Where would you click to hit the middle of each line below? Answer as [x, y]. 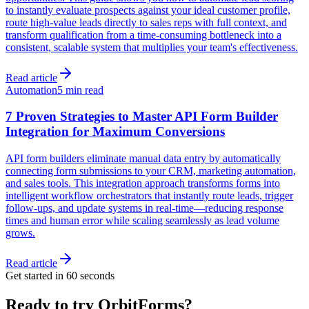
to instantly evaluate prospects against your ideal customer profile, [148, 10]
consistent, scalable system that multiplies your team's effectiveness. [152, 47]
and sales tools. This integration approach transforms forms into [143, 183]
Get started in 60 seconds [60, 276]
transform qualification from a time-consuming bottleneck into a [143, 34]
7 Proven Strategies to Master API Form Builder [142, 117]
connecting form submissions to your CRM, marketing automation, [151, 171]
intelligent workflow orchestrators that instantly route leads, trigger [149, 196]
